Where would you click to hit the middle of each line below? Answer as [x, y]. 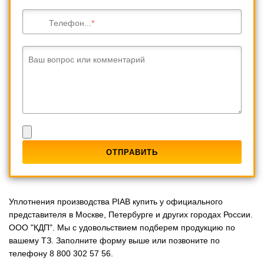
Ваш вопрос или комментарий [87, 59]
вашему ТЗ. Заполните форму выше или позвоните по [114, 240]
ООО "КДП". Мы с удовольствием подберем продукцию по [122, 227]
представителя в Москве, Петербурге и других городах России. [131, 214]
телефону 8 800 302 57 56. [61, 253]
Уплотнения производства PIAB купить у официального [116, 201]
